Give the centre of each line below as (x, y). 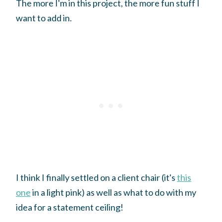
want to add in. (44, 18)
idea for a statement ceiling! (70, 207)
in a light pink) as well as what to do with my (113, 192)
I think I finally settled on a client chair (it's (96, 177)
